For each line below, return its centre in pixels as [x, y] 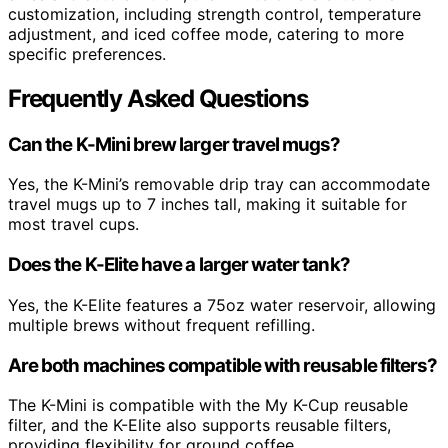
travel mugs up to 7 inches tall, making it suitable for [207, 204]
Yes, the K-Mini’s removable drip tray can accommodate [219, 184]
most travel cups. [73, 224]
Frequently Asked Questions [158, 98]
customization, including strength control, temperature [214, 13]
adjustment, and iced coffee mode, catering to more [206, 33]
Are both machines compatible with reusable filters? [223, 365]
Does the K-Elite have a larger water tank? [179, 265]
